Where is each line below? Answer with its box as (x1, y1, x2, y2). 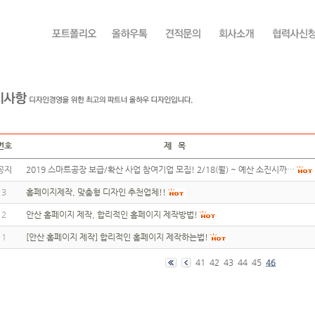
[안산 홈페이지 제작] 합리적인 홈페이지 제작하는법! (25, 232, 208, 242)
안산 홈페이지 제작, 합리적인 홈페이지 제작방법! (25, 210, 198, 219)
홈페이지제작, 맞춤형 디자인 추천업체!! (25, 187, 166, 197)
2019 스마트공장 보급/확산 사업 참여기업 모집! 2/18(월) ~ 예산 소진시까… (25, 165, 295, 174)
